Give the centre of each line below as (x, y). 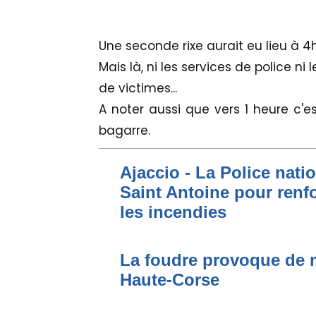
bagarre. (124, 131)
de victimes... (138, 89)
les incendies (173, 212)
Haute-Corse (169, 280)
